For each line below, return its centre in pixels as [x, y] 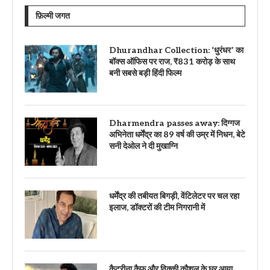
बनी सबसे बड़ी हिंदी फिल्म [145, 73]
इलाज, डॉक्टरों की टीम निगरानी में [157, 207]
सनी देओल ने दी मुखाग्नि [143, 146]
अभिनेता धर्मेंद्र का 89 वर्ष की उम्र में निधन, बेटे [177, 134]
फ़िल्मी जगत [53, 16]
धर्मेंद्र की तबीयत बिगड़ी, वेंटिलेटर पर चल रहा [174, 196]
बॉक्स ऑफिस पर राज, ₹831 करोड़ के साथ [172, 61]
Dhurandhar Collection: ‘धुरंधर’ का [176, 50]
